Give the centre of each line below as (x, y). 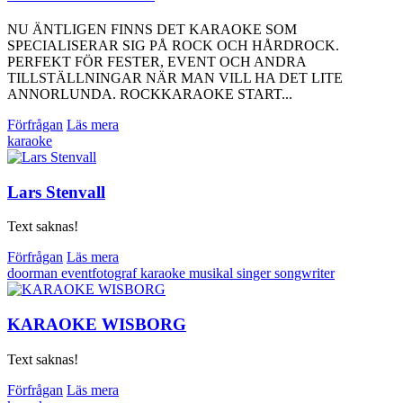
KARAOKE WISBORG (97, 325)
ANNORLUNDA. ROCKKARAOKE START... (150, 94)
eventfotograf (101, 273)
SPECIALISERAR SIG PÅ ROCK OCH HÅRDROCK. (173, 45)
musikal (213, 273)
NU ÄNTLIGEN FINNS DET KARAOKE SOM (152, 29)
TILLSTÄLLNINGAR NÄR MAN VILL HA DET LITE (175, 77)
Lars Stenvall (56, 192)
